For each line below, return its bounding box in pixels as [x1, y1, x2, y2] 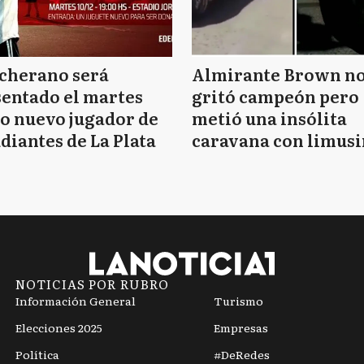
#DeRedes [213, 345, 270, 362]
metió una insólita [192, 106, 347, 130]
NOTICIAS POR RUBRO [15, 274, 169, 293]
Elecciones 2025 [15, 318, 102, 336]
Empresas [213, 318, 268, 336]
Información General [15, 292, 136, 309]
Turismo [213, 292, 263, 309]
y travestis [192, 149, 280, 174]
